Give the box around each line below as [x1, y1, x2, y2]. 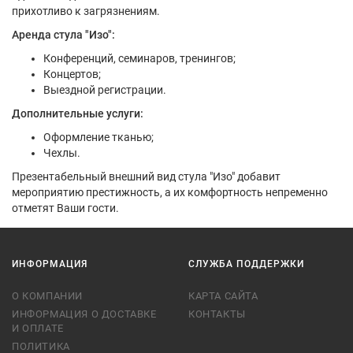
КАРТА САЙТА [188, 290, 258, 302]
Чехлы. [43, 147, 80, 159]
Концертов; [43, 68, 101, 80]
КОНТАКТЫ [188, 308, 246, 320]
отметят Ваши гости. [12, 202, 119, 214]
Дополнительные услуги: [12, 107, 143, 120]
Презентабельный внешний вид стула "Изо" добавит [12, 170, 281, 183]
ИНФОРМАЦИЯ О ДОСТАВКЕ [12, 308, 157, 320]
